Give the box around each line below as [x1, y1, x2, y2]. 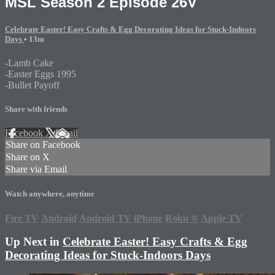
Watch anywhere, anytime [5, 189, 95, 199]
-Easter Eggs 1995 [5, 68, 76, 79]
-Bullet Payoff [5, 79, 60, 90]
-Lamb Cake [5, 57, 53, 68]
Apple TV [201, 212, 242, 223]
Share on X [6, 152, 50, 163]
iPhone [134, 212, 163, 223]
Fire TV [5, 212, 39, 223]
